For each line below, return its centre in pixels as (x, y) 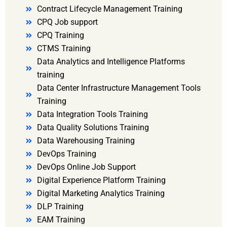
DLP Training (60, 207)
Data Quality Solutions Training (93, 128)
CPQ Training (60, 35)
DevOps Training (66, 154)
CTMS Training (64, 49)
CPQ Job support (67, 22)
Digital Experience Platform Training (101, 180)
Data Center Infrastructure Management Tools (119, 88)
